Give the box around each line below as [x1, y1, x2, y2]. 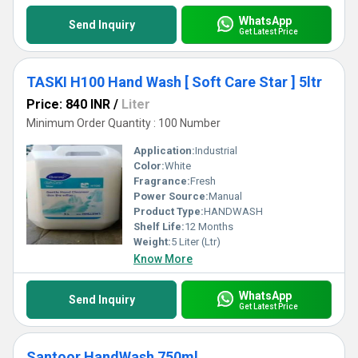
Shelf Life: [133, 221, 185, 233]
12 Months [185, 221, 233, 233]
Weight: [133, 236, 171, 248]
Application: [133, 145, 195, 157]
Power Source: [133, 190, 209, 202]
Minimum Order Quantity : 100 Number [26, 117, 221, 129]
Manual [209, 190, 242, 202]
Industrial [195, 145, 237, 157]
